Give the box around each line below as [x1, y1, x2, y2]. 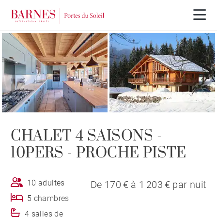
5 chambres [27, 193, 69, 203]
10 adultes [27, 178, 65, 187]
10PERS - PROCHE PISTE [11, 143, 186, 162]
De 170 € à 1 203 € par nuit [90, 178, 206, 190]
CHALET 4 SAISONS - [11, 126, 162, 145]
